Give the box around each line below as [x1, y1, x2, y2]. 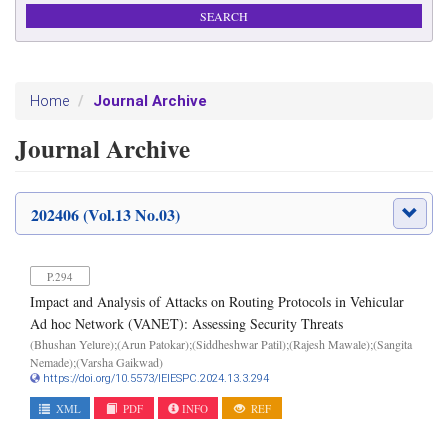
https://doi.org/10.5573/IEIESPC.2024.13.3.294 [43, 372, 269, 385]
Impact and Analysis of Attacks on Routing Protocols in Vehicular [30, 292, 404, 311]
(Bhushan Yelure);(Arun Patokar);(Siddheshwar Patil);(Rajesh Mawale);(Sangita [30, 336, 412, 352]
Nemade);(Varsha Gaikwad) [30, 354, 163, 370]
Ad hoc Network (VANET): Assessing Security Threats [30, 314, 343, 333]
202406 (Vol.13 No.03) [31, 203, 180, 226]
